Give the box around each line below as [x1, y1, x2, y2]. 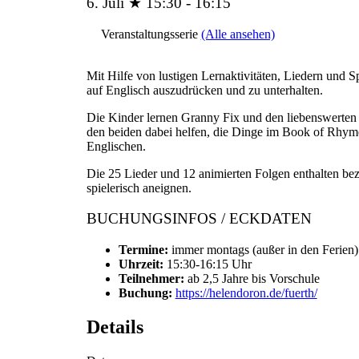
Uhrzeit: [118, 256, 163, 271]
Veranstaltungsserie [100, 26, 201, 41]
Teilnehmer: [118, 271, 188, 285]
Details [86, 316, 143, 337]
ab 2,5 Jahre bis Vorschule [187, 271, 320, 285]
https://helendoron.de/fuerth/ [175, 285, 317, 300]
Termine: [118, 242, 171, 256]
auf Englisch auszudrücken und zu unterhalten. [86, 83, 323, 97]
